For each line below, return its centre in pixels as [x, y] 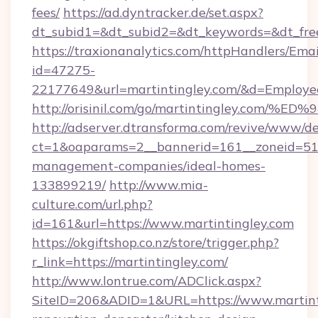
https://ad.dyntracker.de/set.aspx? [163, 12]
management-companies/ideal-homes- [149, 166]
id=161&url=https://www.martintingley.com [163, 223]
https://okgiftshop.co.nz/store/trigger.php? [155, 242]
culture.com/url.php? [92, 204]
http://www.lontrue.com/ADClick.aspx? [147, 281]
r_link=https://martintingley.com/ [130, 262]
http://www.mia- [159, 185]
